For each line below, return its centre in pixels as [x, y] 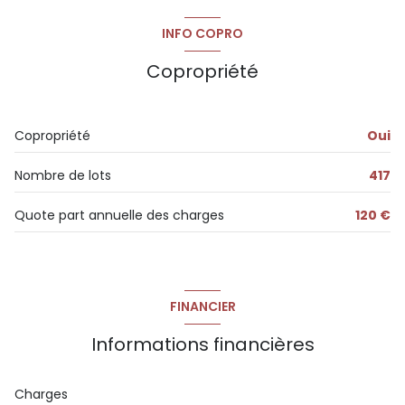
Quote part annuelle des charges [119, 215]
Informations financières [202, 344]
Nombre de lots [63, 175]
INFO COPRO [202, 34]
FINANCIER [202, 307]
